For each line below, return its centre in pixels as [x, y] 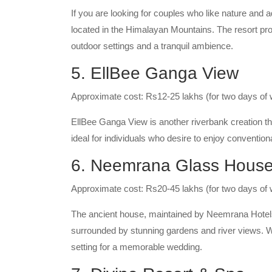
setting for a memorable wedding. [137, 247]
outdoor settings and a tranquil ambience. [152, 46]
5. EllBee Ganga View [155, 73]
